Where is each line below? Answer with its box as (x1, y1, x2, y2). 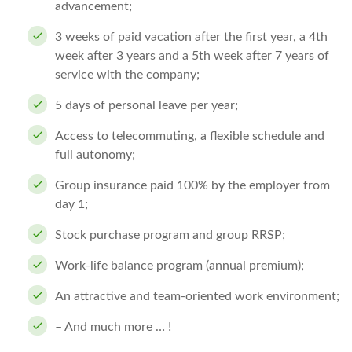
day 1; (55, 198, 88, 211)
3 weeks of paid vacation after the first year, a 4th (55, 31, 328, 43)
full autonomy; (55, 148, 135, 161)
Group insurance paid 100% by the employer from (55, 179, 330, 192)
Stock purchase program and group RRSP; (55, 229, 285, 241)
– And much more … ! (55, 321, 171, 333)
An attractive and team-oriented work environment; (55, 290, 339, 302)
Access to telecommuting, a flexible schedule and (55, 130, 324, 142)
